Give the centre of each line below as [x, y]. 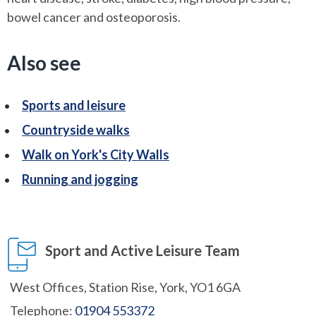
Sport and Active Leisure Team [142, 251]
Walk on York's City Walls [96, 155]
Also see [44, 63]
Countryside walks [76, 130]
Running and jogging [80, 180]
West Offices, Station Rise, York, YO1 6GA [125, 287]
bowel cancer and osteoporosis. [94, 17]
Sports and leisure [74, 105]
